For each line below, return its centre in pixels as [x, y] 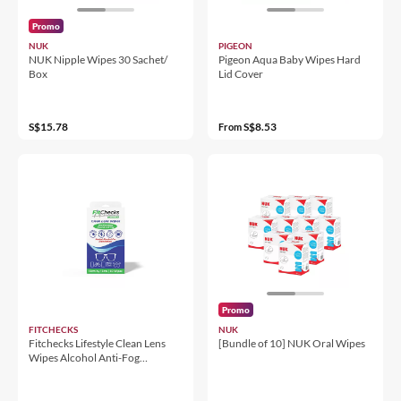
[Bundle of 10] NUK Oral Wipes [292, 343]
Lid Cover [241, 73]
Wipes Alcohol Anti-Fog [84, 357]
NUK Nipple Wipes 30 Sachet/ [98, 59]
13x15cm [51, 371]
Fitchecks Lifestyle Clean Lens [97, 343]
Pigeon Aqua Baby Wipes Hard [290, 59]
